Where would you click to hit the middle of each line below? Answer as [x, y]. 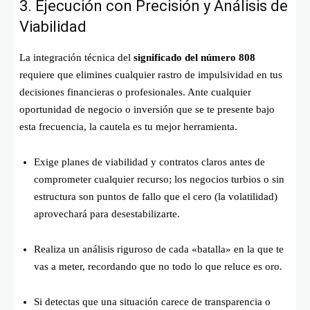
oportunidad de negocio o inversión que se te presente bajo [147, 109]
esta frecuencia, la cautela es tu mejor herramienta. [128, 126]
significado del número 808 [194, 57]
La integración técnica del [76, 57]
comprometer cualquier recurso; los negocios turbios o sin [159, 179]
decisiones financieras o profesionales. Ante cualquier [135, 92]
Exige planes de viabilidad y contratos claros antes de [149, 162]
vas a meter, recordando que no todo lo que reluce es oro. [158, 266]
